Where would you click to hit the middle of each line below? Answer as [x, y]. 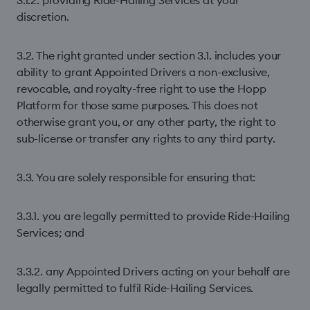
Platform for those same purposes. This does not [137, 105]
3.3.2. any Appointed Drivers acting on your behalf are [153, 271]
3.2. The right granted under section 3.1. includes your [149, 55]
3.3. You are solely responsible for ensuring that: [136, 177]
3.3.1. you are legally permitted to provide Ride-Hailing [154, 216]
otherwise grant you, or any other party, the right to [146, 122]
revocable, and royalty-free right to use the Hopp [142, 89]
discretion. [43, 17]
